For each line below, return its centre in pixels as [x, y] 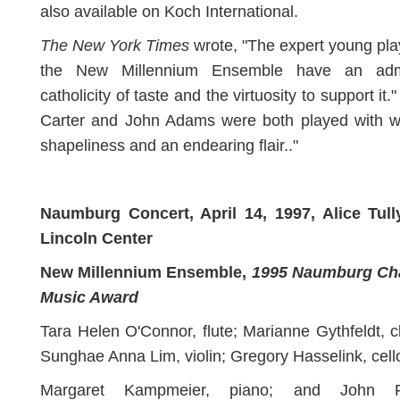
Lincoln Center [96, 238]
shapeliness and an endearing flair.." [169, 146]
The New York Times [115, 46]
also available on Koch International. [169, 12]
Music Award [89, 297]
